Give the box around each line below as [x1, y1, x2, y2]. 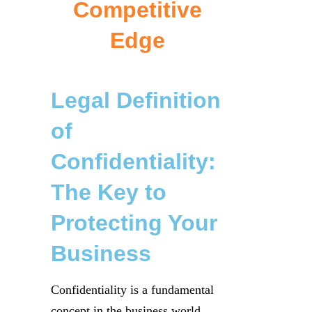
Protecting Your [51, 210, 217, 235]
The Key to [51, 180, 166, 205]
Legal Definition [51, 88, 221, 113]
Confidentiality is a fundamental [51, 282, 214, 297]
